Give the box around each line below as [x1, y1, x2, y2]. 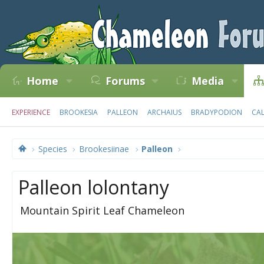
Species [38, 143, 68, 154]
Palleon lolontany [18, 174, 169, 200]
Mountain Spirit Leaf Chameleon [20, 203, 184, 217]
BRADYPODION [191, 107, 242, 117]
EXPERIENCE [12, 107, 50, 117]
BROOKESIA [60, 107, 98, 117]
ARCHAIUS [147, 107, 181, 117]
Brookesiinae [79, 143, 130, 154]
